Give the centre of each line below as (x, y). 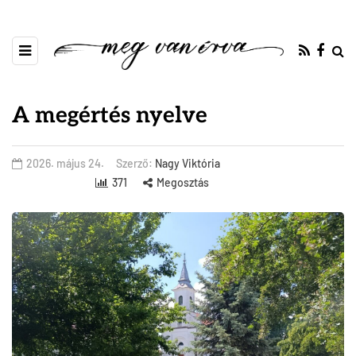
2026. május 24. (65, 164)
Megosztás (182, 183)
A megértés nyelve (110, 116)
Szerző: (135, 164)
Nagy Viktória (188, 164)
